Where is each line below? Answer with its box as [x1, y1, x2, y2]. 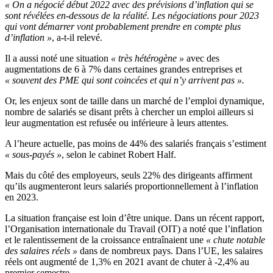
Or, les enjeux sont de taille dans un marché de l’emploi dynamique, [5, 96, 264, 107]
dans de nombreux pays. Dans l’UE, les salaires [77, 246, 263, 257]
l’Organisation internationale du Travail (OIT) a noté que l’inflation [5, 224, 262, 235]
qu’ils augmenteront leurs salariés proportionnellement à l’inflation [5, 181, 258, 192]
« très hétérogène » [111, 53, 184, 64]
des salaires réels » [5, 246, 77, 257]
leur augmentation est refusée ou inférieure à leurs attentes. [5, 118, 229, 129]
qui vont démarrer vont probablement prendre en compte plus [5, 21, 241, 32]
